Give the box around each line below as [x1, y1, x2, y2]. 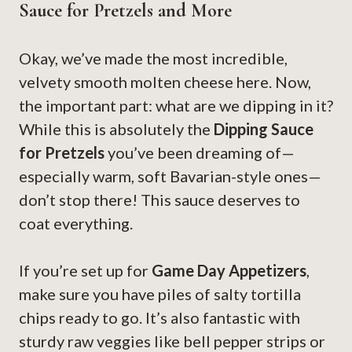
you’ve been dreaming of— [104, 143, 295, 163]
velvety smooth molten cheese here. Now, [19, 72, 311, 92]
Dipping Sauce [214, 119, 313, 139]
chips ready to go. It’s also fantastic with [19, 308, 300, 328]
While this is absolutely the [19, 119, 214, 139]
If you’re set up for [19, 261, 152, 280]
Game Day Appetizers [152, 261, 306, 280]
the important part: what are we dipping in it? [19, 96, 333, 115]
